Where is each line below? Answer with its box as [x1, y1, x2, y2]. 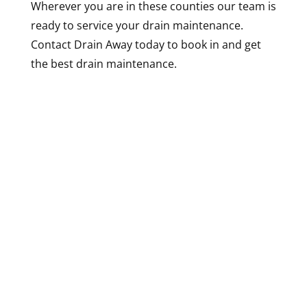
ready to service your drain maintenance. [30, 18, 243, 34]
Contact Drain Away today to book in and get [30, 37, 261, 53]
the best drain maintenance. [30, 56, 177, 72]
